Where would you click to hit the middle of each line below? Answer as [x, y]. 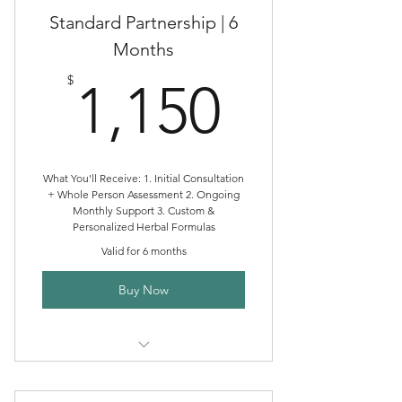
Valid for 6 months [144, 251]
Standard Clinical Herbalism [144, 372]
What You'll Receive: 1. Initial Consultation [144, 178]
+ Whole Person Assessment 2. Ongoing [144, 194]
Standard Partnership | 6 [144, 22]
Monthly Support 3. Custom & [144, 210]
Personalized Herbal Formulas [144, 227]
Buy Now [144, 289]
